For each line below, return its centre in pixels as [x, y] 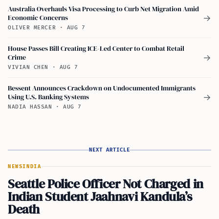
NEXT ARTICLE [109, 150]
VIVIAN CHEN [30, 67]
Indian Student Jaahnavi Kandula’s [100, 196]
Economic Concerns [38, 17]
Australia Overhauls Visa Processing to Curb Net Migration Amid [103, 9]
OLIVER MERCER [34, 27]
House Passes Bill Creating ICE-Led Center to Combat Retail [96, 48]
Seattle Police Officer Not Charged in [106, 184]
